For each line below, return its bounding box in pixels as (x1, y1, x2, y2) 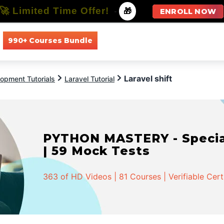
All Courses (107, 35, 145, 45)
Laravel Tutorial (64, 74, 114, 83)
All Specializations (160, 35, 221, 45)
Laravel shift (124, 73, 172, 83)
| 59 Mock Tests (43, 143, 150, 158)
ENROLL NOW (160, 7, 216, 16)
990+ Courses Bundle (7, 35, 92, 45)
